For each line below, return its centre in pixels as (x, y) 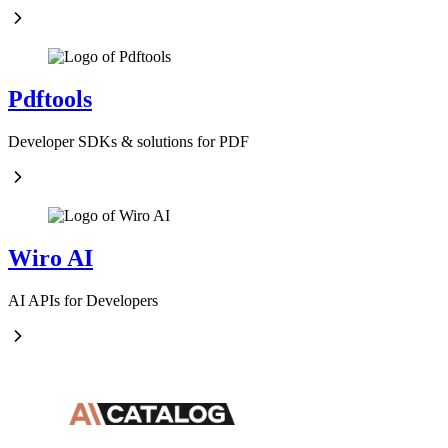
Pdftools (50, 98)
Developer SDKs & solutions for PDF (128, 141)
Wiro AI (50, 257)
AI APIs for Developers (83, 300)
